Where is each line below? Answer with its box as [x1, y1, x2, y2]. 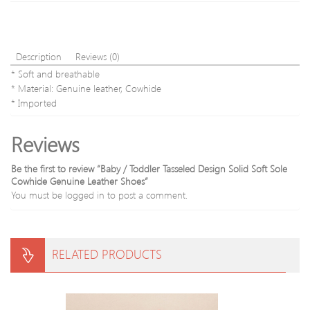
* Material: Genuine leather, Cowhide [11, 82, 161, 95]
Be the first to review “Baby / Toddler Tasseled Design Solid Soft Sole [11, 162, 287, 175]
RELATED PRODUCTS [52, 246, 162, 262]
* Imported [11, 96, 57, 109]
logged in [65, 188, 104, 201]
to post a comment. [104, 188, 188, 201]
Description [16, 50, 62, 63]
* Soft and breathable [11, 67, 100, 80]
